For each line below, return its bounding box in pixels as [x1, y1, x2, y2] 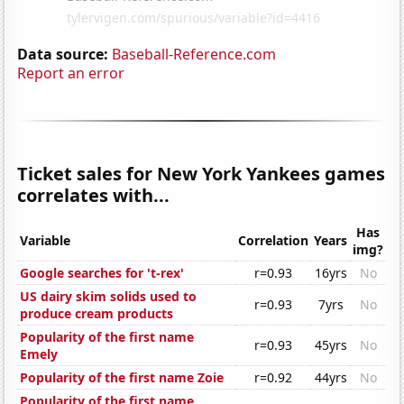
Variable [20, 232, 71, 250]
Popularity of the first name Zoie [20, 369, 225, 387]
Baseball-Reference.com [112, 43, 277, 64]
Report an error [17, 62, 125, 83]
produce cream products [20, 305, 174, 323]
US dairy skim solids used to [20, 288, 197, 306]
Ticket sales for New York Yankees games [17, 161, 386, 186]
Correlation [238, 232, 309, 250]
